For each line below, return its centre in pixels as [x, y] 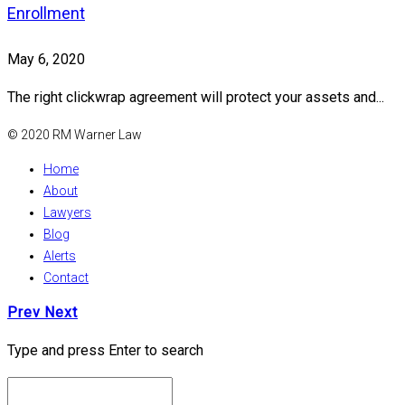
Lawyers [67, 213]
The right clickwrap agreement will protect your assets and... [196, 98]
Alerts [60, 256]
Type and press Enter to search [105, 351]
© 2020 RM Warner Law [75, 135]
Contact [66, 278]
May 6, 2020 [46, 60]
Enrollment [46, 14]
